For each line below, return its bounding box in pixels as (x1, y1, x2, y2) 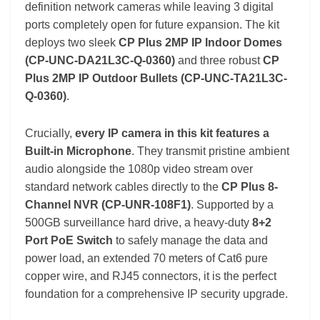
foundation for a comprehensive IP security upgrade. (25, 288, 288, 301)
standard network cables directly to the (25, 181, 221, 194)
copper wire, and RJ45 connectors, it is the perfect (25, 270, 276, 283)
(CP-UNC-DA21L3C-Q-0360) (25, 54, 175, 66)
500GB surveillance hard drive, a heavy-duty (25, 216, 252, 229)
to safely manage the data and (113, 234, 268, 247)
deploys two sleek (25, 36, 119, 49)
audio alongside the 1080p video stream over (25, 163, 253, 176)
